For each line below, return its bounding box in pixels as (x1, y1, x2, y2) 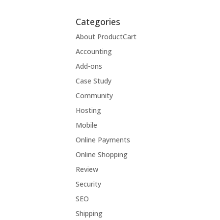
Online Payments (76, 135, 131, 144)
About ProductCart (76, 31, 137, 41)
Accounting (76, 46, 112, 56)
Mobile (76, 120, 98, 130)
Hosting (76, 105, 102, 115)
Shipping (76, 208, 103, 218)
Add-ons (76, 61, 103, 71)
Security (76, 179, 102, 189)
